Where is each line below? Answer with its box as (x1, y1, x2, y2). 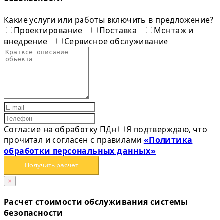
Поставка (99, 25, 139, 36)
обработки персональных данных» (4, 145, 156, 156)
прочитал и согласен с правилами (4, 134, 144, 145)
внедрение (4, 35, 50, 47)
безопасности (4, 207, 63, 219)
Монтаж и (153, 25, 193, 36)
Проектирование (14, 25, 84, 36)
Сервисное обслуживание (64, 35, 168, 47)
